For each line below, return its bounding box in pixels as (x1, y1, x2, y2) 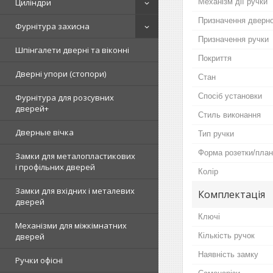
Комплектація (198, 187, 265, 201)
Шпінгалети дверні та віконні (15, 44, 129, 55)
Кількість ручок (198, 230, 255, 240)
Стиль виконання (198, 110, 261, 119)
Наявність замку (198, 249, 258, 259)
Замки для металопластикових (15, 151, 135, 161)
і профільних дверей (15, 161, 95, 172)
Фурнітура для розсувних (15, 92, 114, 103)
